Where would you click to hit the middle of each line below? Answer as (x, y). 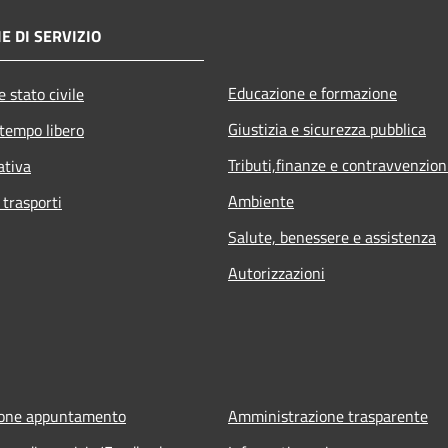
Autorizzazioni (276, 272)
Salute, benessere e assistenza (332, 236)
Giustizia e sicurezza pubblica (327, 128)
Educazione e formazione (312, 92)
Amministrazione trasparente (328, 415)
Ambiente (261, 200)
